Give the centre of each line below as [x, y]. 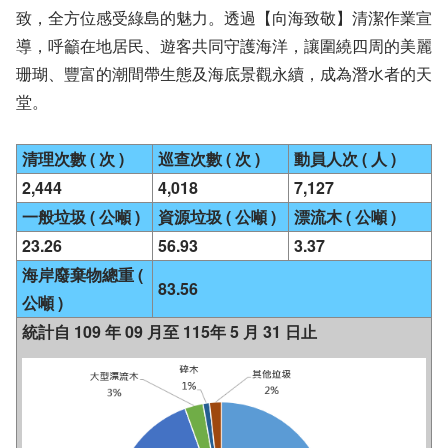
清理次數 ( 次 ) [73, 158]
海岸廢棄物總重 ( [82, 274]
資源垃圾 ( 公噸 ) [217, 216]
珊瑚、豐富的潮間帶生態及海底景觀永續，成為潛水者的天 [224, 73]
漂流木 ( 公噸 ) [345, 216]
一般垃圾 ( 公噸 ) [81, 216]
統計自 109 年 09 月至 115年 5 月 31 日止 [169, 331]
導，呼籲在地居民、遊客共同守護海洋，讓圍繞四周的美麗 [224, 45]
